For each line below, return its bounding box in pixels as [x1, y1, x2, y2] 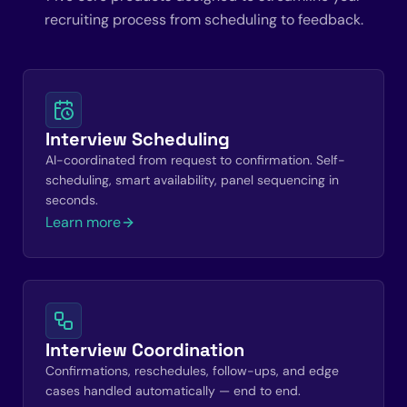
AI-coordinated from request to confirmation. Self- [45, 152, 345, 168]
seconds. [45, 192, 98, 208]
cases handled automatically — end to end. [45, 382, 301, 399]
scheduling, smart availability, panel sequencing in [45, 172, 339, 188]
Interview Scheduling [45, 127, 230, 151]
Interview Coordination [45, 338, 244, 362]
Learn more [45, 213, 121, 232]
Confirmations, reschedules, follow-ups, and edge [45, 362, 339, 379]
